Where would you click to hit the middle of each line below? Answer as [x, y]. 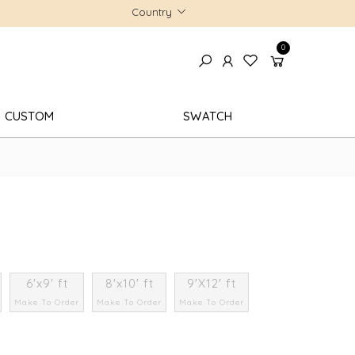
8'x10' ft [129, 283]
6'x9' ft [47, 283]
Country [152, 11]
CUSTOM [29, 116]
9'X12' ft [212, 283]
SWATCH [208, 116]
